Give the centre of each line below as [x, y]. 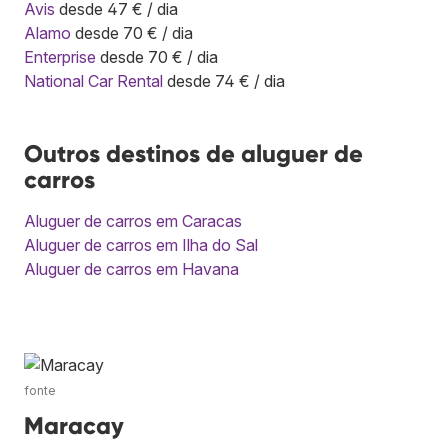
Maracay [74, 425]
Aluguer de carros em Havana [131, 268]
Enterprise [60, 56]
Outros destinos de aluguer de [193, 153]
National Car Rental [93, 80]
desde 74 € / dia [224, 80]
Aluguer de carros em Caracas [133, 220]
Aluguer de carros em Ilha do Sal [141, 244]
